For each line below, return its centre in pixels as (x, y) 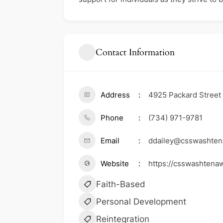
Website (115, 164)
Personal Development (141, 202)
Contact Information (135, 52)
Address (115, 95)
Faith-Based (121, 184)
